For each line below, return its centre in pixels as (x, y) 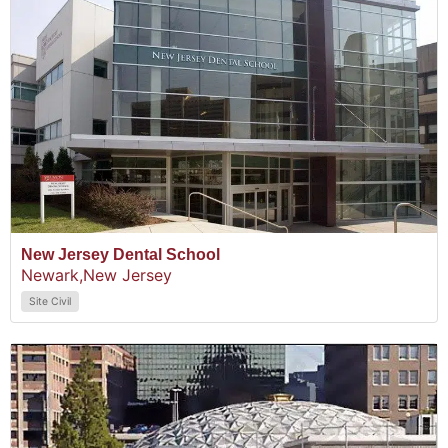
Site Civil (50, 301)
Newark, (52, 274)
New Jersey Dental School (120, 254)
